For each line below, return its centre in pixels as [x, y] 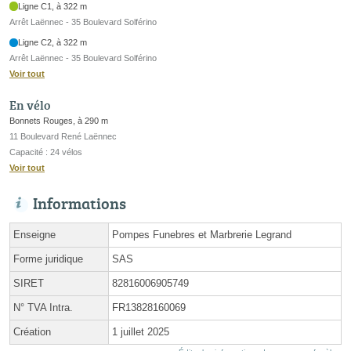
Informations [80, 203]
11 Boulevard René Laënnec [63, 136]
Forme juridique [48, 259]
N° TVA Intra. [43, 307]
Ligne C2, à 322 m [53, 43]
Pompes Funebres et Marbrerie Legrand [202, 234]
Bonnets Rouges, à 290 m [59, 120]
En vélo [30, 105]
